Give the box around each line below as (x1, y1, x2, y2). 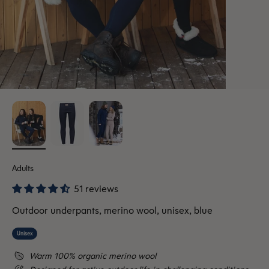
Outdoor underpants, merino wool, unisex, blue (12, 204, 213, 217)
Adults (12, 162, 34, 174)
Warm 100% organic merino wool (29, 250, 156, 261)
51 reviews (74, 182, 119, 195)
